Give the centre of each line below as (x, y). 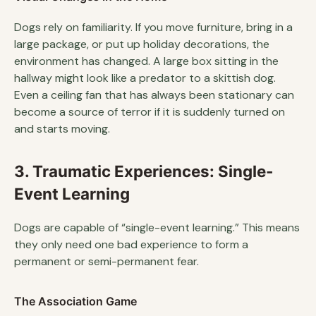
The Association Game (75, 301)
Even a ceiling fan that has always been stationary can (154, 95)
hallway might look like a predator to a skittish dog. (145, 78)
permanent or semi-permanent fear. (107, 261)
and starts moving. (62, 128)
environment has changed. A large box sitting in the (146, 61)
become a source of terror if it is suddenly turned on (150, 111)
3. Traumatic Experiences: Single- (144, 171)
